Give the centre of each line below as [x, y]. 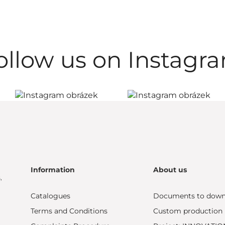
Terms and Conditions [69, 211]
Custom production [188, 211]
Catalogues [50, 196]
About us [170, 170]
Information [52, 170]
